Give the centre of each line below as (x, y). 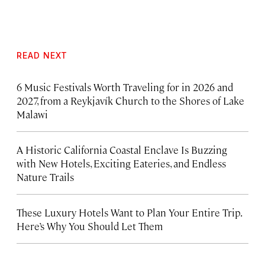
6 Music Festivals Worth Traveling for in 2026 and (125, 87)
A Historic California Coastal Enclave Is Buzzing (122, 149)
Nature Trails (45, 177)
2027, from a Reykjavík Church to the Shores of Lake (130, 100)
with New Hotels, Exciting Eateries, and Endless (121, 163)
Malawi (32, 114)
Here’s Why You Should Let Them (90, 226)
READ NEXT (42, 55)
